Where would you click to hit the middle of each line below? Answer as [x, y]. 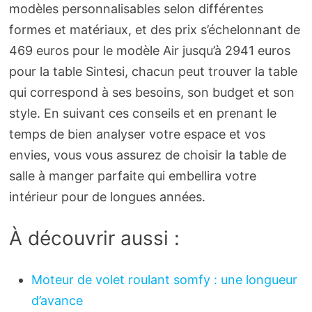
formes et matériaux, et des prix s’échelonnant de [154, 30]
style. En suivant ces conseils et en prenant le [142, 114]
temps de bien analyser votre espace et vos [137, 134]
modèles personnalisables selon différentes [136, 9]
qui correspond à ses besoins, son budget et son [151, 93]
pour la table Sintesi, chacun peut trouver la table [153, 72]
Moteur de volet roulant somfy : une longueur [164, 280]
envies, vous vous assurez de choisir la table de [147, 155]
